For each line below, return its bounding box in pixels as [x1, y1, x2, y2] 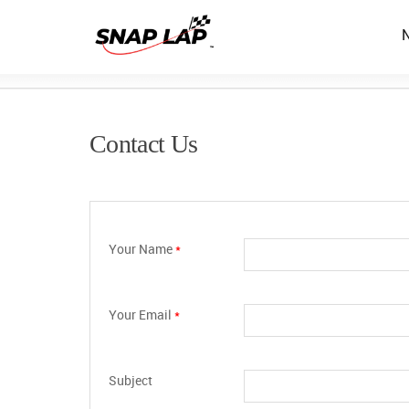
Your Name [109, 240, 175, 257]
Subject [109, 372, 152, 389]
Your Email [109, 306, 174, 323]
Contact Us [89, 130, 198, 158]
